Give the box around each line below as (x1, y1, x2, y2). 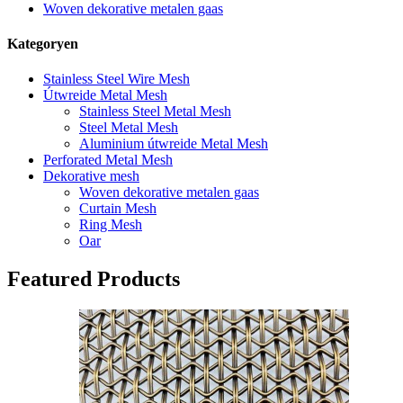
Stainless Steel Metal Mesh (79, 103, 231, 120)
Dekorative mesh (43, 168, 139, 184)
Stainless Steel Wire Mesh (43, 71, 190, 87)
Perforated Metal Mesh (43, 152, 173, 168)
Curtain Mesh (79, 201, 157, 217)
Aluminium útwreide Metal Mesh (79, 136, 268, 152)
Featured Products (7, 267, 180, 291)
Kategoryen (7, 36, 78, 52)
